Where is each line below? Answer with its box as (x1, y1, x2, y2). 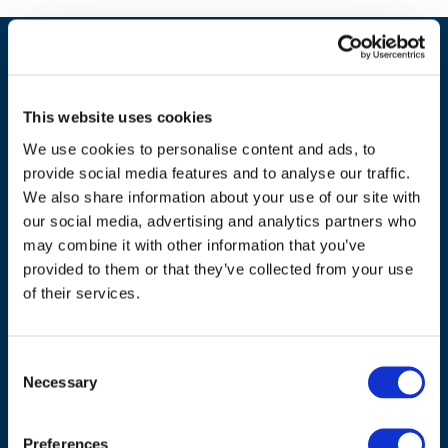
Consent (7, 353, 63, 370)
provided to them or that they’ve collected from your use (23, 260, 413, 277)
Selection (7, 377, 68, 394)
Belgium (44, 380, 109, 401)
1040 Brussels (44, 355, 149, 376)
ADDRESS (44, 256, 121, 277)
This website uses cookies (23, 108, 213, 126)
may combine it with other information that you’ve (23, 236, 366, 253)
